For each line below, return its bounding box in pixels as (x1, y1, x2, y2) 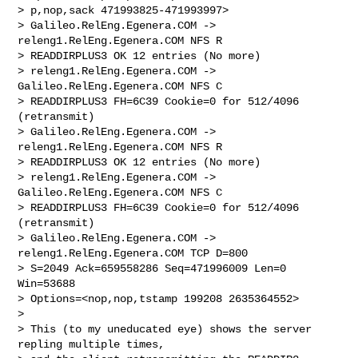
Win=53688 (18, 276, 82, 290)
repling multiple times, (18, 337, 172, 351)
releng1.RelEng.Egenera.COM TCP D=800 (18, 246, 255, 260)
